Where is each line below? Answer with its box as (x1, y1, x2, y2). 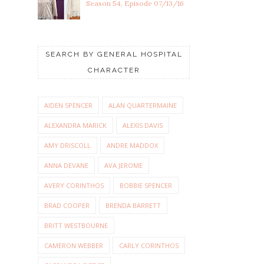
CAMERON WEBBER (44, 241, 103, 250)
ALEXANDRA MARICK (44, 121, 107, 130)
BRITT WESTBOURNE (44, 221, 108, 230)
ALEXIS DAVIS (123, 121, 163, 130)
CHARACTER (87, 66, 140, 75)
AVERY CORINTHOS (44, 181, 104, 190)
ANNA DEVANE (44, 161, 88, 170)
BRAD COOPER (44, 201, 90, 210)
